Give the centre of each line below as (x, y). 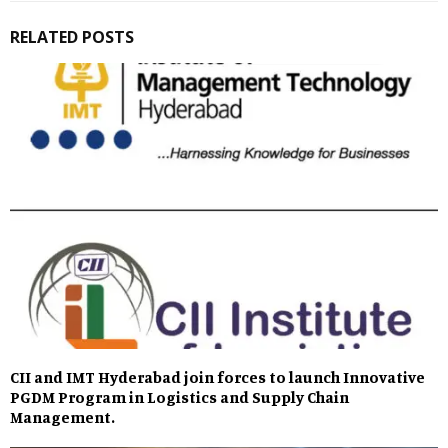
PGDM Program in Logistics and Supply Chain (179, 396)
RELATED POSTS (72, 37)
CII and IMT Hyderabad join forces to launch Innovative (217, 376)
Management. (62, 416)
